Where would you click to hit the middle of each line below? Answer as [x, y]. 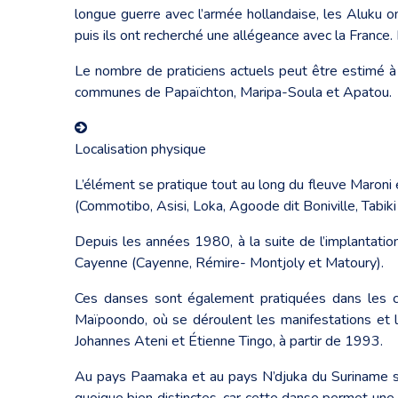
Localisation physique [140, 149]
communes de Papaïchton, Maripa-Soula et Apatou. [233, 92]
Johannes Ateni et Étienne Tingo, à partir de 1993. [229, 341]
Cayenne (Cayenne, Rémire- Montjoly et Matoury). [229, 263]
